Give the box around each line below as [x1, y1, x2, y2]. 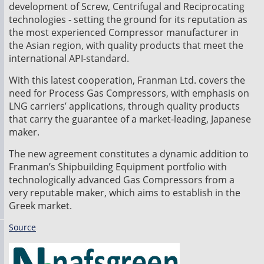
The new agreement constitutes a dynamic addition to [9, 147, 249, 160]
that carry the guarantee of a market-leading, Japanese [9, 113, 251, 126]
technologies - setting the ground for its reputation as [9, 13, 247, 26]
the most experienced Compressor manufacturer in [9, 26, 239, 39]
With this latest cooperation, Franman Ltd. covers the [9, 74, 245, 87]
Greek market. [9, 199, 72, 212]
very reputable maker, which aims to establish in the [9, 186, 240, 199]
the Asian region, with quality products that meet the [9, 39, 243, 52]
